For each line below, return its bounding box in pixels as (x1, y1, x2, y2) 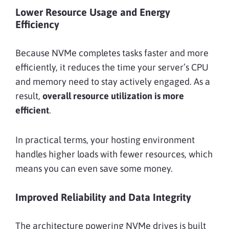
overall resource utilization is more (42, 90, 184, 101)
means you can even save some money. (15, 163, 173, 174)
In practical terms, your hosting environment (15, 134, 195, 145)
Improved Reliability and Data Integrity (15, 191, 191, 203)
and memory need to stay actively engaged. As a (15, 76, 210, 87)
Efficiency (15, 18, 59, 30)
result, (15, 90, 42, 101)
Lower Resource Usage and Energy (15, 6, 170, 18)
